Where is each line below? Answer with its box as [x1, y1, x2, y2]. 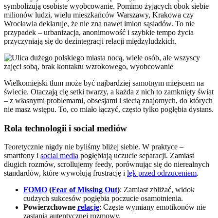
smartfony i [4, 151, 40, 160]
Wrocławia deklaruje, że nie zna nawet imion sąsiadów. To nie [4, 19, 195, 28]
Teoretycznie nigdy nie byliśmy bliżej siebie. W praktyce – [4, 143, 183, 151]
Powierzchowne [23, 203, 77, 212]
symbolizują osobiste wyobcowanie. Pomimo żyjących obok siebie [4, 1, 209, 10]
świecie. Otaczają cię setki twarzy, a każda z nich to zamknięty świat [4, 87, 214, 96]
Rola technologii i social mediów [4, 123, 127, 133]
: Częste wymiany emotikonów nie [99, 203, 206, 212]
